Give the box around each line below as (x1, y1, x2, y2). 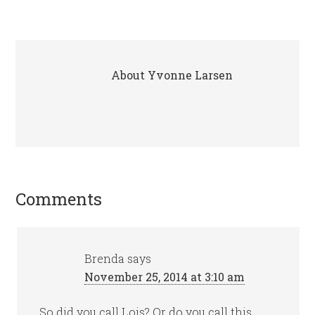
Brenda (84, 251, 125, 266)
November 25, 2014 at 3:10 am (84, 269, 245, 284)
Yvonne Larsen (148, 67, 233, 82)
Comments (15, 188, 103, 210)
